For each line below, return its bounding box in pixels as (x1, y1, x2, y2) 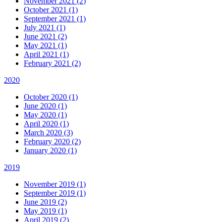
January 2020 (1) (24, 146, 77, 155)
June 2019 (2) (24, 197, 67, 206)
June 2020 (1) (24, 101, 67, 110)
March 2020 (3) (24, 128, 73, 137)
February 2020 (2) (24, 137, 81, 146)
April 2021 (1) (24, 50, 69, 58)
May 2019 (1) (24, 206, 67, 215)
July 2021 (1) (24, 23, 65, 32)
